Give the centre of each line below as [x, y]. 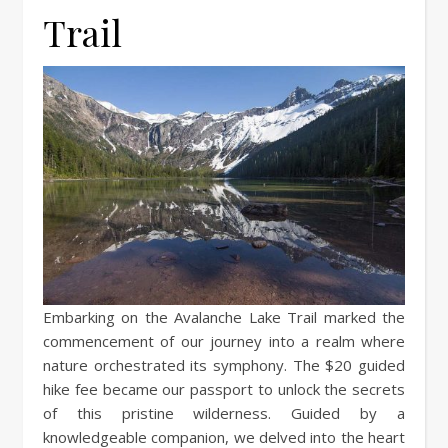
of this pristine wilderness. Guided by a [224, 412]
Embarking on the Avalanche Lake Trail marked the [224, 316]
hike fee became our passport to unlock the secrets [224, 388]
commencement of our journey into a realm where [224, 340]
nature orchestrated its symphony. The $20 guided [224, 364]
